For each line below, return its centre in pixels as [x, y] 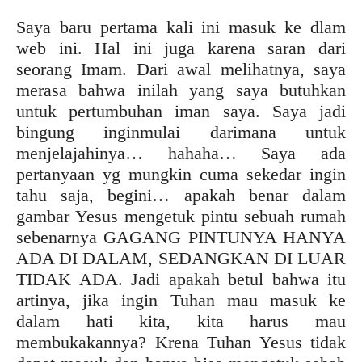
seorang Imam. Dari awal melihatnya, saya [181, 69]
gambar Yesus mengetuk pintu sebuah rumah [181, 216]
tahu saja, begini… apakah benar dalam [181, 195]
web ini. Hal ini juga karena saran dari [181, 48]
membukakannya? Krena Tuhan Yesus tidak [181, 342]
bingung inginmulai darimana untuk [181, 132]
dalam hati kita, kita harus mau [181, 321]
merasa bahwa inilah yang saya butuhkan [181, 90]
